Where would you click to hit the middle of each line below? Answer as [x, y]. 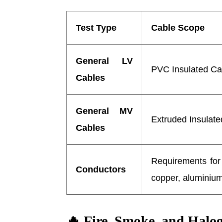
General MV [105, 111]
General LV [105, 61]
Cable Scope [178, 28]
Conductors [101, 169]
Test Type [96, 28]
